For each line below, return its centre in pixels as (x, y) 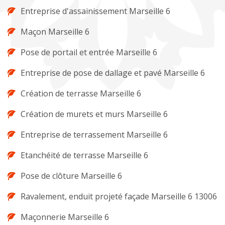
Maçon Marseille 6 (55, 32)
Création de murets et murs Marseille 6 (94, 114)
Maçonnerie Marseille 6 (65, 217)
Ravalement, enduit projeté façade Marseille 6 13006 (119, 197)
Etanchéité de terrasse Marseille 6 (84, 155)
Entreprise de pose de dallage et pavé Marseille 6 (113, 73)
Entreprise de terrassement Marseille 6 (94, 135)
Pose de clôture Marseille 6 (71, 176)
